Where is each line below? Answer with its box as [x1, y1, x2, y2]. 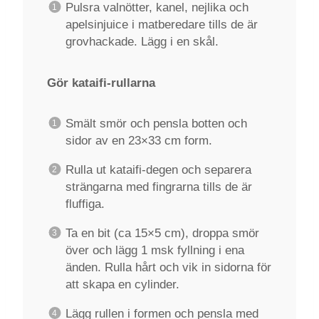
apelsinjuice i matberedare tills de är [65, 18, 258, 31]
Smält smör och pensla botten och [65, 117, 247, 130]
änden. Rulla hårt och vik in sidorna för [65, 261, 271, 274]
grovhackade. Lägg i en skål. [65, 35, 219, 48]
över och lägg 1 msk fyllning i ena [65, 244, 244, 257]
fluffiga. [65, 197, 105, 211]
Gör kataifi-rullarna [47, 76, 155, 90]
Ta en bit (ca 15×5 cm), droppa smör [65, 226, 259, 240]
